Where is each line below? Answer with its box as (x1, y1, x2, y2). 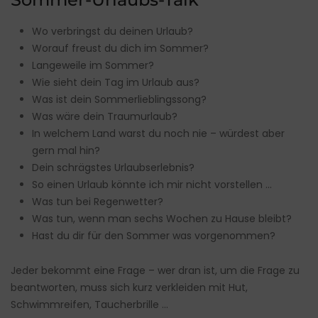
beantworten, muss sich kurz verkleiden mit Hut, (11, 280, 248, 295)
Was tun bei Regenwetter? (32, 194, 163, 209)
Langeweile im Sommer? (32, 58, 154, 73)
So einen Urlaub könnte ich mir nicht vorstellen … (32, 177, 272, 192)
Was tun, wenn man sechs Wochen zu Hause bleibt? (32, 212, 292, 226)
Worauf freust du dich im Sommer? (32, 41, 209, 56)
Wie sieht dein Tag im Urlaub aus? (32, 75, 199, 90)
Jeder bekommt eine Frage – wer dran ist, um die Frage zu (11, 263, 300, 278)
